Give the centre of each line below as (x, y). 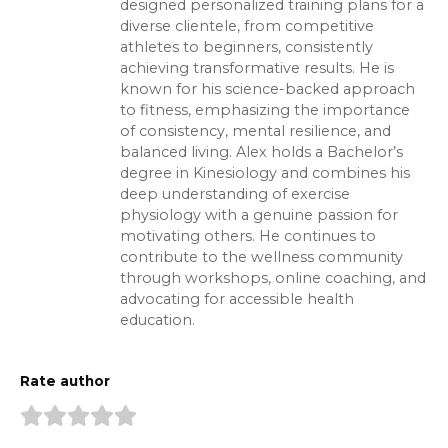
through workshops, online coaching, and (273, 278)
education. (157, 320)
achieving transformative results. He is (257, 68)
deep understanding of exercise (235, 194)
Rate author (65, 381)
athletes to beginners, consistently (246, 47)
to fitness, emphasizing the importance (265, 110)
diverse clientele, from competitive (247, 26)
